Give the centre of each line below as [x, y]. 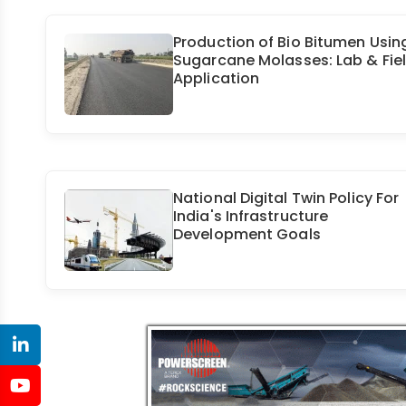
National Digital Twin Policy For [286, 198]
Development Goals [247, 235]
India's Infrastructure [251, 217]
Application [217, 79]
